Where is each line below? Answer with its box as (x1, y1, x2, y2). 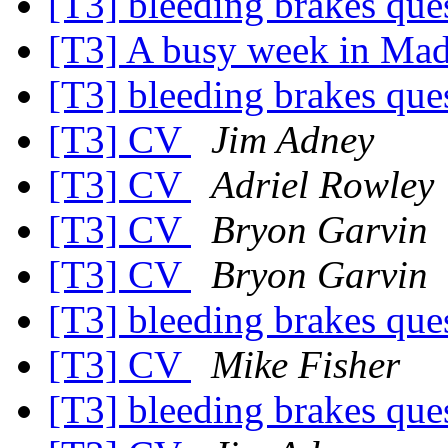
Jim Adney (211, 118, 374, 162)
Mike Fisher (211, 343, 400, 387)
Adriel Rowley (211, 163, 434, 207)
